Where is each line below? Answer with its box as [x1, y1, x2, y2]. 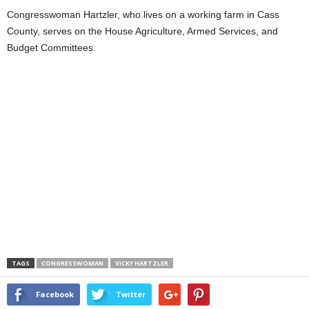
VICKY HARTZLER [115, 259, 168, 268]
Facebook [36, 289, 74, 299]
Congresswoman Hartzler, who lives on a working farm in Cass [7, 9, 279, 20]
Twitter [116, 289, 146, 299]
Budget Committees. [7, 42, 96, 53]
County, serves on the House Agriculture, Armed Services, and [7, 26, 278, 37]
